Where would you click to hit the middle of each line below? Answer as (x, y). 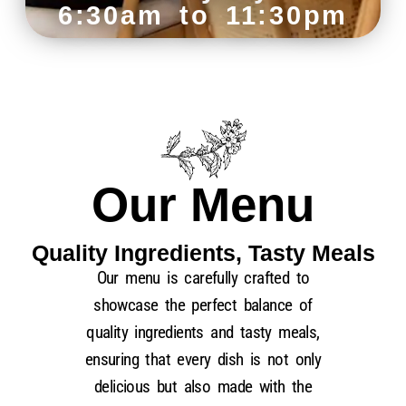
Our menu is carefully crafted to (203, 278)
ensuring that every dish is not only (203, 359)
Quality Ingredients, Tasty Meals (203, 253)
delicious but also (156, 387)
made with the (264, 387)
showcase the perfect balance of (203, 305)
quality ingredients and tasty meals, (203, 332)
